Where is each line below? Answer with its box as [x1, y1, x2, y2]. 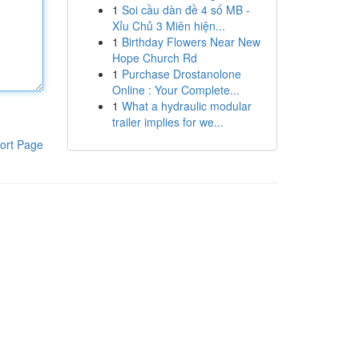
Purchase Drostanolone [121, 66, 241, 82]
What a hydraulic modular [121, 98, 252, 114]
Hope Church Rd [111, 50, 197, 66]
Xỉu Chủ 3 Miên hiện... [111, 18, 225, 34]
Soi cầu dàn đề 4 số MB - [121, 2, 250, 18]
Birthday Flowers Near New [121, 34, 260, 50]
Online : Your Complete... [111, 82, 240, 98]
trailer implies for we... [111, 114, 224, 130]
